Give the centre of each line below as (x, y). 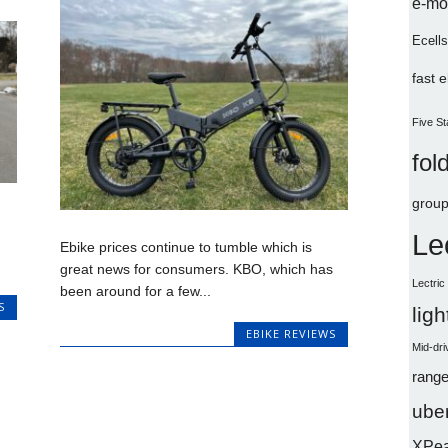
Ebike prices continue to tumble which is (186, 247)
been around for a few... (136, 291)
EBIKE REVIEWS (290, 334)
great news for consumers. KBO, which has (197, 269)
